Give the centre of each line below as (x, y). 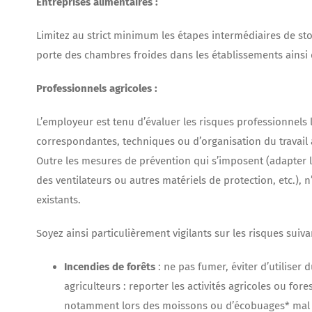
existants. (58, 200)
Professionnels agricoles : (97, 89)
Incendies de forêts (110, 267)
